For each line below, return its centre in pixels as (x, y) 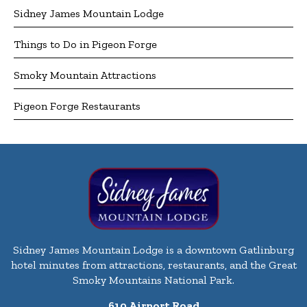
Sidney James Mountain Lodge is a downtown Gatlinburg (153, 250)
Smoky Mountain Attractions (85, 75)
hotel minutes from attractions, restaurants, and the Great (153, 265)
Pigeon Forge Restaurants (77, 106)
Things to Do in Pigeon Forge (85, 45)
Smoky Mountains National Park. (153, 280)
